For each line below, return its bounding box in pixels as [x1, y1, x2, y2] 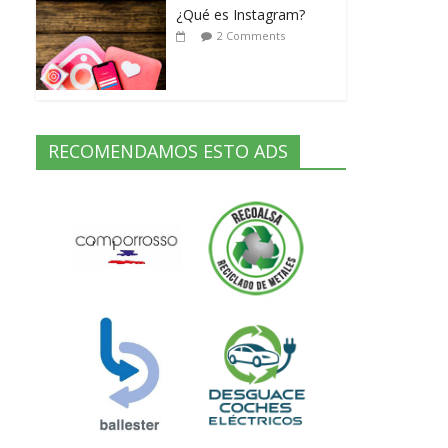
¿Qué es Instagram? [176, 5, 305, 25]
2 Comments [217, 28, 285, 44]
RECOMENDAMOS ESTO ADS [48, 139, 288, 164]
